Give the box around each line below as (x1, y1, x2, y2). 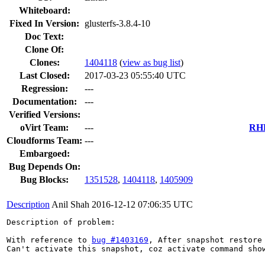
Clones (29, 57, 57, 67)
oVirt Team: (20, 122, 69, 132)
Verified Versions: (8, 109, 80, 119)
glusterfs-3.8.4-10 (85, 18, 150, 28)
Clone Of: (25, 44, 64, 54)
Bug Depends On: (8, 161, 80, 172)
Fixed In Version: (9, 18, 79, 28)
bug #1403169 (92, 235, 148, 244)
